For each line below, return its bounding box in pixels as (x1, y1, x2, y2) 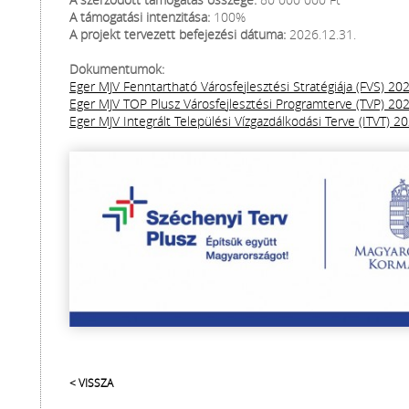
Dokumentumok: (69, 60, 164, 78)
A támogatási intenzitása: (69, 8, 210, 26)
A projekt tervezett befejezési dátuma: (69, 26, 286, 43)
